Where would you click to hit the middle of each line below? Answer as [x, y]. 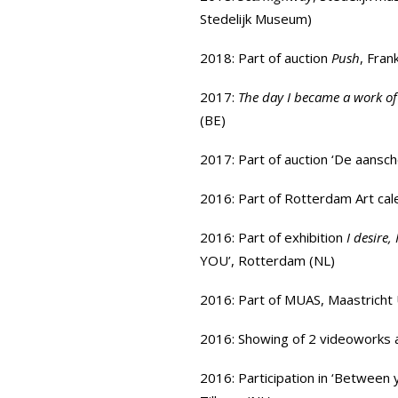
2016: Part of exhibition [273, 237]
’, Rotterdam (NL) [282, 260]
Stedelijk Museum [254, 19]
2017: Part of [242, 159]
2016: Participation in [264, 378]
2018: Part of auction [266, 58]
